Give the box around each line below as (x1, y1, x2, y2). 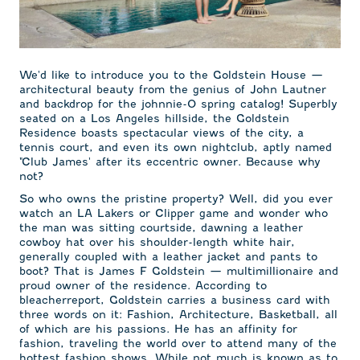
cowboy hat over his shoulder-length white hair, (19, 235, 295, 249)
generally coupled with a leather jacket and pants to (19, 250, 317, 264)
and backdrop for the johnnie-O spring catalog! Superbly (19, 97, 337, 111)
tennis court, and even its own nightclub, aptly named (19, 141, 332, 154)
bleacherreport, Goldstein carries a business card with (19, 293, 330, 307)
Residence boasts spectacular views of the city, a (19, 126, 304, 140)
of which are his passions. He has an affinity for (19, 322, 297, 336)
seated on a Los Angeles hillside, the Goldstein (19, 112, 289, 125)
